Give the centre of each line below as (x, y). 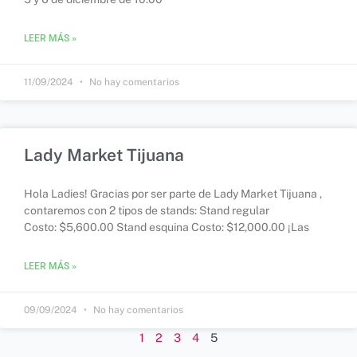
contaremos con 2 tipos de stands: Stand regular (147, 211)
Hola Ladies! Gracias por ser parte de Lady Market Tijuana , (173, 194)
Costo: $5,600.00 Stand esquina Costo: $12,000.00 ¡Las (167, 228)
